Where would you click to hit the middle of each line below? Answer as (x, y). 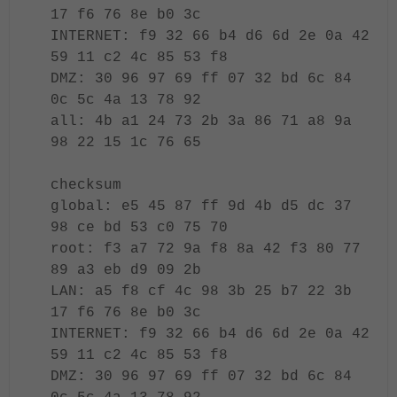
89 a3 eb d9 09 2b (126, 270)
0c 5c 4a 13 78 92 (126, 100)
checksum (86, 185)
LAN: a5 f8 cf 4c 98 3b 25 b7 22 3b (201, 292)
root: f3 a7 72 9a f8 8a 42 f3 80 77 (206, 249)
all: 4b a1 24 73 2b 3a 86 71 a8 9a (201, 121)
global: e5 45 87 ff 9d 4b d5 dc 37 (201, 206)
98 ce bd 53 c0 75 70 (139, 228)
